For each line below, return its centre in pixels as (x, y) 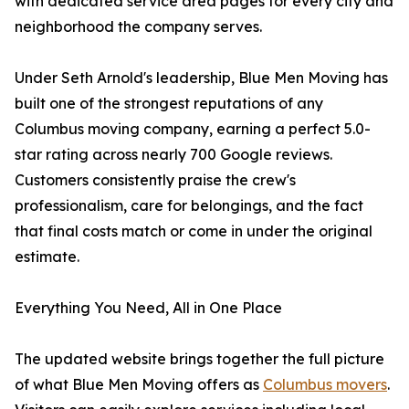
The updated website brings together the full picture (199, 359)
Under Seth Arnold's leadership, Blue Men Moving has (201, 78)
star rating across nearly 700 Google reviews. (173, 155)
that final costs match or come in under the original (194, 231)
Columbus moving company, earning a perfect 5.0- (193, 129)
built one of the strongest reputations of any (169, 104)
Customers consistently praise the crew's (155, 180)
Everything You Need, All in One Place (148, 308)
